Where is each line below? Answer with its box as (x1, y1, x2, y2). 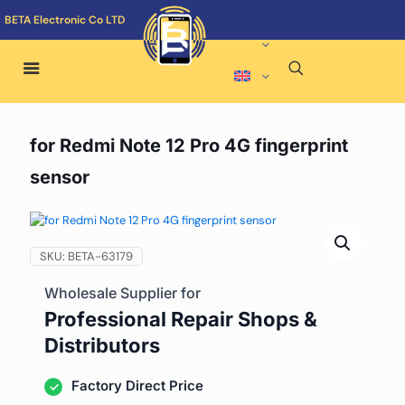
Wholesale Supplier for (44, 284, 201, 302)
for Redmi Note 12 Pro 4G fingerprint (30, 135, 348, 156)
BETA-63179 (68, 249, 133, 264)
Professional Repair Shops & (44, 307, 317, 331)
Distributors (44, 334, 160, 357)
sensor (30, 166, 89, 188)
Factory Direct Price (71, 377, 203, 394)
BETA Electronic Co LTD (5, 13, 125, 27)
